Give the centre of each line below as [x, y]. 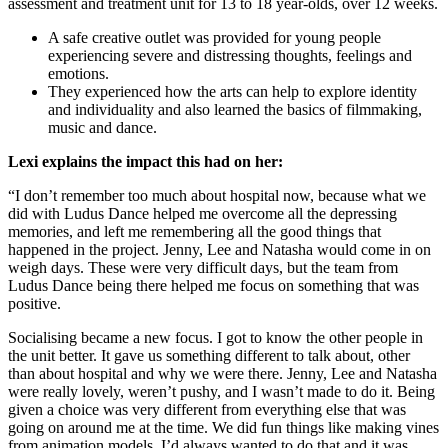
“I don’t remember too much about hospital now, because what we [217, 196]
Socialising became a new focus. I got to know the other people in [215, 338]
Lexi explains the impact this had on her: [145, 162]
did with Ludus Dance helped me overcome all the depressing [202, 214]
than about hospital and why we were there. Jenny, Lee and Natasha [222, 374]
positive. [34, 304]
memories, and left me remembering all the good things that [194, 232]
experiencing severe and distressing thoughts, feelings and [230, 56]
